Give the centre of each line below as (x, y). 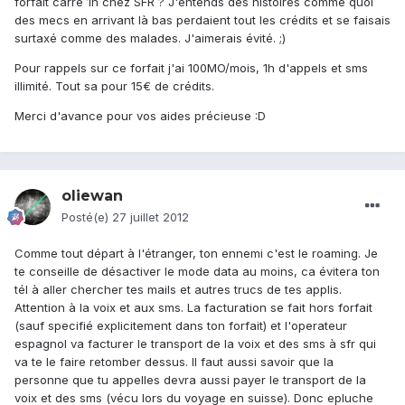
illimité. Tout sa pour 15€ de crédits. (114, 86)
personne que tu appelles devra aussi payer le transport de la (190, 380)
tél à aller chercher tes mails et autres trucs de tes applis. (178, 290)
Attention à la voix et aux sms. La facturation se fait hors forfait (193, 308)
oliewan (92, 196)
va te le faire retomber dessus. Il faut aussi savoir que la (174, 362)
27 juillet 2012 (151, 217)
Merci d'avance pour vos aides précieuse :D (140, 116)
